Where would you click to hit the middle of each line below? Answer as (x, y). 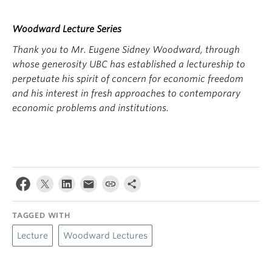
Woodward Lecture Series (67, 29)
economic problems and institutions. (92, 108)
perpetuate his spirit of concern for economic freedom (128, 79)
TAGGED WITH (41, 215)
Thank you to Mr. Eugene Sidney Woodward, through (126, 50)
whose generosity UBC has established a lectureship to (129, 64)
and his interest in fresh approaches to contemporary (126, 93)
